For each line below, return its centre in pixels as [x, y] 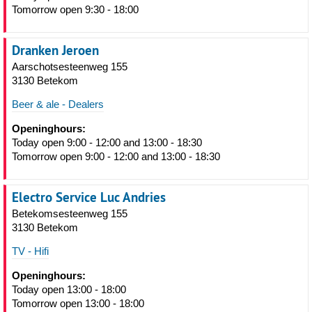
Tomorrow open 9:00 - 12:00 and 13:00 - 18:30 [116, 156]
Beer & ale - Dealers [58, 104]
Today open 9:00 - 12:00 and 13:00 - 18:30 [107, 142]
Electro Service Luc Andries [89, 197]
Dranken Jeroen [55, 50]
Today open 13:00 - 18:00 [69, 289]
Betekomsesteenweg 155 [70, 213]
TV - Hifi [30, 251]
